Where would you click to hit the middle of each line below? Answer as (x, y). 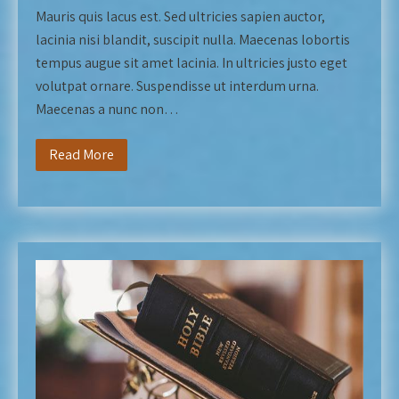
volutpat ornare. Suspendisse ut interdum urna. (177, 86)
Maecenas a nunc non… (107, 109)
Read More (81, 155)
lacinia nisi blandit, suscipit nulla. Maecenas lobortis (193, 40)
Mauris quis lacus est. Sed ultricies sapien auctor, (180, 16)
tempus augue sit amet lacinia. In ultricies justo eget (191, 63)
